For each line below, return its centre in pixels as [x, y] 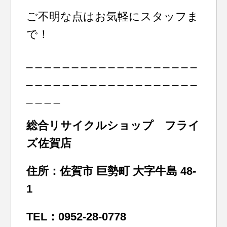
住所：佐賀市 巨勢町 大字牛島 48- [111, 171]
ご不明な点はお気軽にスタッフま [113, 16]
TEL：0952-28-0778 [77, 217]
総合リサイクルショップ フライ [113, 125]
